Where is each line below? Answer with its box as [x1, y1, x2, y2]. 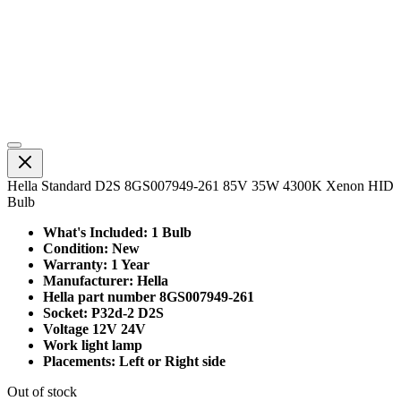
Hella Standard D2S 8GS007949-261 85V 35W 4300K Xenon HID [7, 177, 394, 193]
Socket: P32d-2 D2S [43, 304, 164, 320]
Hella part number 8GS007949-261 [43, 288, 254, 304]
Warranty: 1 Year [43, 256, 149, 272]
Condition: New [43, 240, 140, 256]
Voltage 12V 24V [43, 320, 146, 337]
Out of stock [7, 383, 77, 399]
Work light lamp [43, 337, 142, 353]
